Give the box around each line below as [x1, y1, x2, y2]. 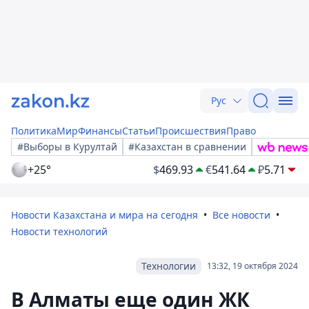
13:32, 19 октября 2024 [207, 260, 298, 272]
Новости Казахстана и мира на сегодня [11, 208, 198, 221]
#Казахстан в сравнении [128, 140, 246, 153]
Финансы [78, 124, 122, 137]
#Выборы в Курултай [17, 140, 117, 153]
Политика [11, 124, 57, 137]
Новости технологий [11, 225, 108, 238]
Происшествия [155, 124, 226, 137]
